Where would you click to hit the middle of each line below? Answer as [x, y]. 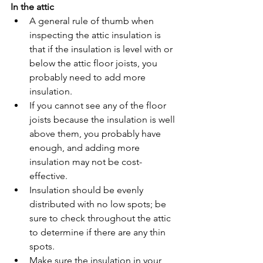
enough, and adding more [86, 147]
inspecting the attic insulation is [96, 35]
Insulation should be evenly [87, 190]
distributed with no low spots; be [99, 204]
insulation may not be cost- [86, 161]
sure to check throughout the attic [101, 218]
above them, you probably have [96, 133]
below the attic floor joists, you [95, 63]
